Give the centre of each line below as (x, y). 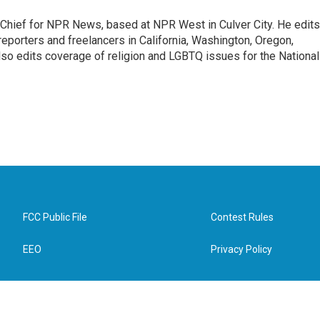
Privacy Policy (242, 249)
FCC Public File (55, 217)
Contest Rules (242, 217)
